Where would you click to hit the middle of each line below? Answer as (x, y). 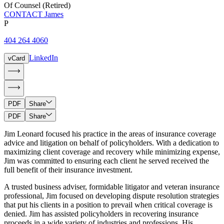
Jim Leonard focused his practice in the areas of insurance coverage (110, 133)
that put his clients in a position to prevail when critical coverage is (108, 204)
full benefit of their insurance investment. (68, 169)
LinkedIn (43, 57)
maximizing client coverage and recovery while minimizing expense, (112, 151)
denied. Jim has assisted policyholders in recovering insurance (101, 213)
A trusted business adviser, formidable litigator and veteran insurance (112, 186)
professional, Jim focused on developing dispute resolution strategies (111, 195)
